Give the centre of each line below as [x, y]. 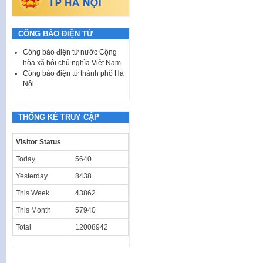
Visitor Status [38, 142]
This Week [33, 193]
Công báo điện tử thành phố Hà [73, 73]
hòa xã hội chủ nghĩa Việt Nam [72, 63]
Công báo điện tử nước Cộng [70, 52]
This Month [33, 210]
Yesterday [32, 176]
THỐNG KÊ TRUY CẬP [59, 117]
